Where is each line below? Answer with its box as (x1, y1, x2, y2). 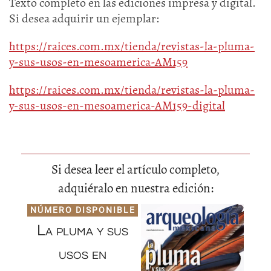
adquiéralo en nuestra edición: (57, 180, 214, 197)
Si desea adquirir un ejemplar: (9, 10, 159, 27)
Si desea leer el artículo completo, (51, 161, 220, 178)
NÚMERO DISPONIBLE (30, 205, 135, 215)
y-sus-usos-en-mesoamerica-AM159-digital (9, 97, 225, 114)
